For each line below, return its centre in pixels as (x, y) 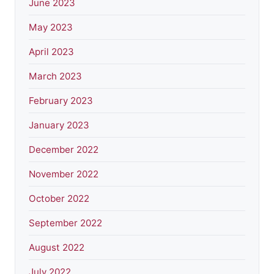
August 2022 (57, 247)
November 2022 (64, 174)
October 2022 (59, 198)
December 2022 (64, 149)
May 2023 (51, 27)
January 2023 (59, 125)
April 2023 (51, 51)
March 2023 (55, 76)
